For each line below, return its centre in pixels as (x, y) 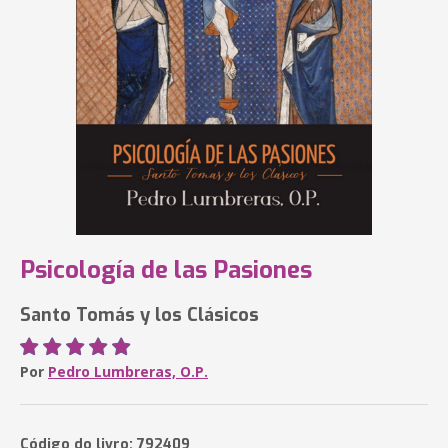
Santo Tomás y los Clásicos (139, 315)
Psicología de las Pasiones (166, 270)
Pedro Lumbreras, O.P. (128, 371)
